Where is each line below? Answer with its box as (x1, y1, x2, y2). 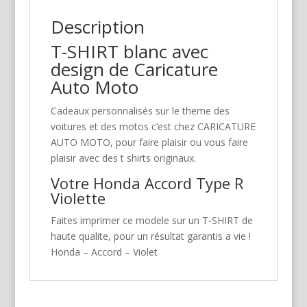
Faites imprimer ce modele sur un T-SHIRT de (50, 214, 253, 228)
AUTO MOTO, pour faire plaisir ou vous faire (50, 136, 248, 149)
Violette (50, 188, 106, 209)
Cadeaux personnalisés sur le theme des (50, 104, 230, 118)
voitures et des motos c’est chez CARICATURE (50, 120, 256, 134)
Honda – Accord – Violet (50, 245, 158, 259)
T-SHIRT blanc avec (50, 39, 208, 64)
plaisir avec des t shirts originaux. (50, 151, 196, 165)
